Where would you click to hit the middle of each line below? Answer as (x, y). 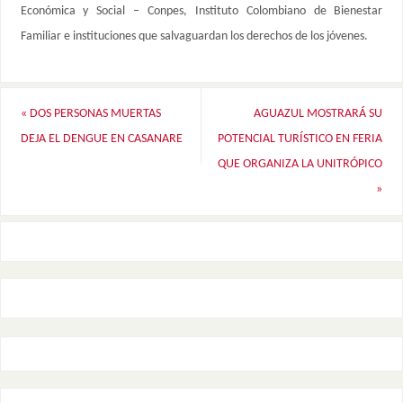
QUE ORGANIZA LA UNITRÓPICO (300, 164)
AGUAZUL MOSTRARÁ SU (318, 113)
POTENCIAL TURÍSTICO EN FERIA (300, 139)
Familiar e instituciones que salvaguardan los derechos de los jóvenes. (194, 37)
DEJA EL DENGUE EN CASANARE (101, 139)
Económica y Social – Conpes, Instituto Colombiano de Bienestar (201, 12)
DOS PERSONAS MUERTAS (94, 113)
